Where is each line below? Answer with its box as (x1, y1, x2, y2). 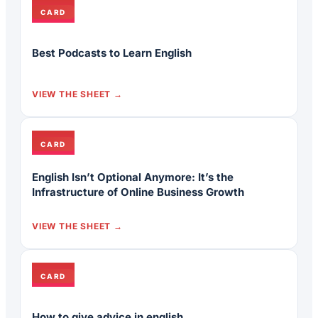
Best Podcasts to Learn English (32, 45, 192, 60)
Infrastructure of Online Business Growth (32, 185, 244, 199)
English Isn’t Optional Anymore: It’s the (32, 170, 234, 185)
